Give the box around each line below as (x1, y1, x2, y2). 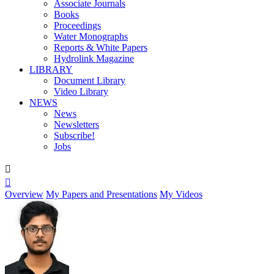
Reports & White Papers (54, 42, 147, 53)
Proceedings (54, 20, 101, 31)
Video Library (54, 86, 108, 97)
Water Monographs (54, 31, 128, 42)
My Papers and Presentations (46, 189, 157, 199)
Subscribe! (54, 130, 95, 141)
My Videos (160, 189, 202, 199)
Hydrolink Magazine (54, 53, 134, 64)
